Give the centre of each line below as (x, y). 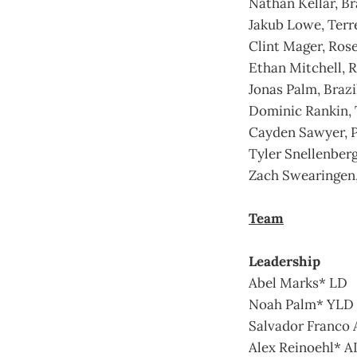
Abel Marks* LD (298, 282)
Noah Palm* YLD (301, 304)
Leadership (284, 261)
